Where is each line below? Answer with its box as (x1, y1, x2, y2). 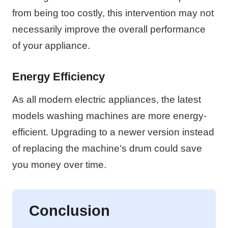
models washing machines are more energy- (12, 110, 207, 121)
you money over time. (12, 159, 106, 170)
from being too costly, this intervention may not (12, 7, 214, 18)
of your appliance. (12, 40, 90, 51)
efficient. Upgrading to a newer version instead (12, 126, 214, 137)
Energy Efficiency (12, 70, 105, 83)
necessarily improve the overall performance (12, 23, 206, 35)
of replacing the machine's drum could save (12, 142, 202, 154)
